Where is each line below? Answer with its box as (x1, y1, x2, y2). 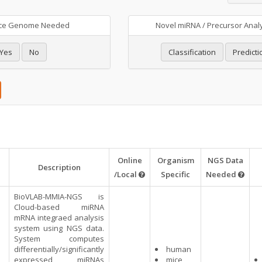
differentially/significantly (14, 244, 104, 254)
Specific (161, 169, 190, 180)
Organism (157, 155, 194, 166)
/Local (114, 169, 139, 180)
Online (117, 155, 142, 166)
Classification (168, 47, 216, 57)
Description (37, 162, 81, 173)
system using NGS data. (14, 223, 104, 233)
